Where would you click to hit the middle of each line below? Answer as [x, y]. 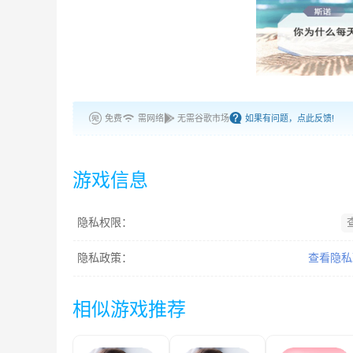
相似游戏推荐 [129, 309]
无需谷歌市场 [203, 118]
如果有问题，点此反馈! [290, 118]
